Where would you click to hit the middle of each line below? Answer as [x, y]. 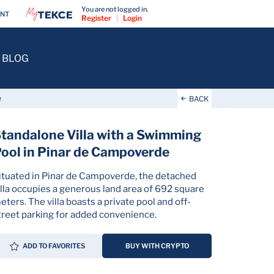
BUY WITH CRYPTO [157, 246]
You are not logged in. [115, 9]
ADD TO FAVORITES [54, 246]
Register [96, 18]
